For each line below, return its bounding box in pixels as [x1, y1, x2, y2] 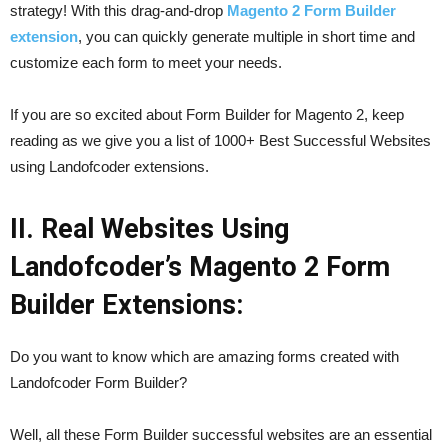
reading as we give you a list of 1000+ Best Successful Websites [10, 132, 431, 150]
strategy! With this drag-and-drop [10, 2, 227, 20]
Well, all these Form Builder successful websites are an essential [10, 426, 432, 444]
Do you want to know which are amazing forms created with [10, 348, 399, 366]
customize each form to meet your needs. [10, 54, 282, 72]
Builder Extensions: [10, 289, 243, 322]
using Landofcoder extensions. [10, 158, 209, 176]
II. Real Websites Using [10, 213, 289, 246]
